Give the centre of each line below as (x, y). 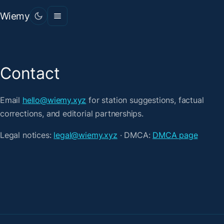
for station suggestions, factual (145, 100)
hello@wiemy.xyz (54, 100)
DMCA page (175, 135)
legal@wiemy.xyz (85, 135)
